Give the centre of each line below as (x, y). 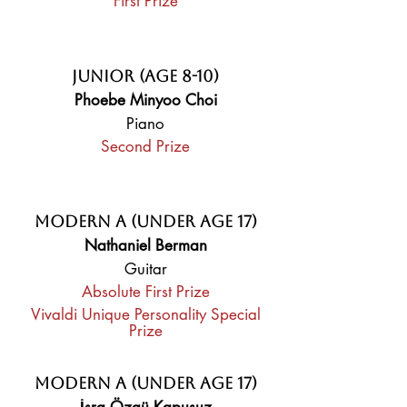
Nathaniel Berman (145, 245)
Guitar (145, 269)
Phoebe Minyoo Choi (145, 100)
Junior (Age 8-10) (145, 76)
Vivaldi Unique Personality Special (145, 314)
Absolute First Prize (145, 292)
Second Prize (145, 146)
